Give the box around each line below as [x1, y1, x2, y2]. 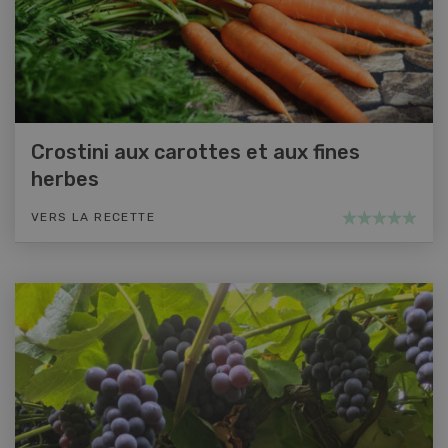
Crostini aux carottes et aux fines [31, 140, 360, 165]
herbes [31, 167, 99, 192]
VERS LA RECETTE [31, 210, 155, 225]
